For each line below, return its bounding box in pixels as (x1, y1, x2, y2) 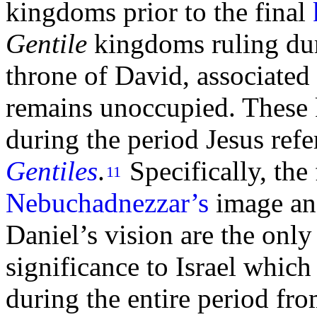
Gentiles (6, 156, 98, 187)
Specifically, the (122, 156, 315, 187)
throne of (6, 60, 115, 91)
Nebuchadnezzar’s (6, 188, 209, 219)
